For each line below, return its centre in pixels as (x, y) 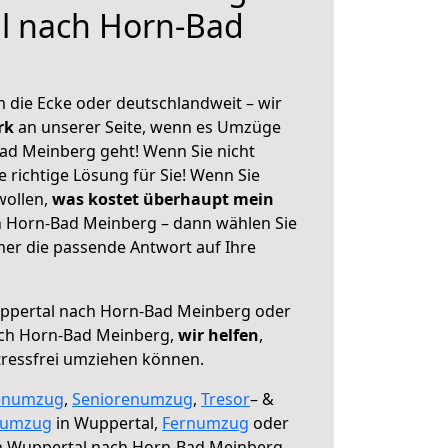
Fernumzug (205, 423)
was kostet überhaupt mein (163, 199)
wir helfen (218, 335)
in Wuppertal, (107, 423)
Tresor (225, 399)
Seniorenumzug (132, 399)
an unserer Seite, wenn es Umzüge (149, 127)
